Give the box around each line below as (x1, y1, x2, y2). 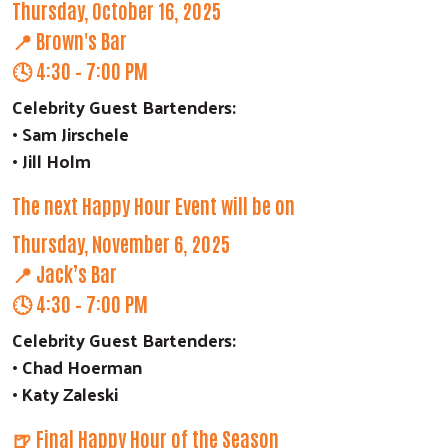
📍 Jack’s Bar (12, 259, 117, 286)
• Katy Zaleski (12, 376, 118, 410)
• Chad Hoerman (12, 349, 142, 383)
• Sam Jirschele (12, 116, 129, 150)
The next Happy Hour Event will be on (12, 191, 295, 218)
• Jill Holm (12, 143, 91, 177)
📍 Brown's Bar (12, 26, 127, 53)
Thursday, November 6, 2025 (12, 229, 230, 256)
